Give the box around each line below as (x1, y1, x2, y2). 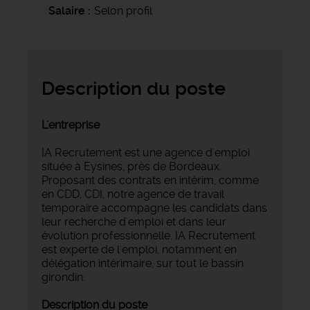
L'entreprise (42, 118, 100, 131)
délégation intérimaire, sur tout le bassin (42, 256, 244, 270)
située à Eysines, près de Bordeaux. (42, 159, 221, 173)
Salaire (48, 3, 85, 17)
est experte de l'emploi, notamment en (42, 242, 237, 256)
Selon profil (94, 3, 152, 17)
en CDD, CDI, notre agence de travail (42, 187, 224, 201)
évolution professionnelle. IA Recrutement (42, 228, 255, 242)
